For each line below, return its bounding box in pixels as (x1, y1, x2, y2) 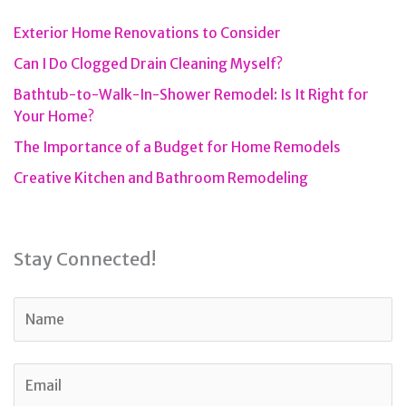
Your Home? (14, 107, 94, 125)
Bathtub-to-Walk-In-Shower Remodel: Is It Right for (14, 85, 369, 103)
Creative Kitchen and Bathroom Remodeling (14, 169, 308, 187)
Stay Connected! (14, 246, 156, 270)
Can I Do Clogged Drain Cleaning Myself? (14, 54, 283, 72)
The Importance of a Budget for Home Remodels (14, 138, 341, 156)
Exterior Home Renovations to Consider (14, 24, 281, 42)
